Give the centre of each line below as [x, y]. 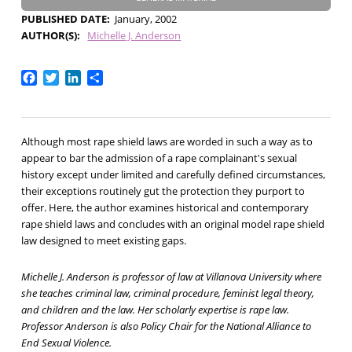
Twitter [79, 77]
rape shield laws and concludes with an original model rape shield [172, 224]
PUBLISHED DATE [64, 18]
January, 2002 [146, 18]
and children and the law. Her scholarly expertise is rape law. [155, 310]
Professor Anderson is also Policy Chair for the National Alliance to [166, 326]
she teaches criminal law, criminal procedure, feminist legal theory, [167, 293]
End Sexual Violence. [66, 343]
